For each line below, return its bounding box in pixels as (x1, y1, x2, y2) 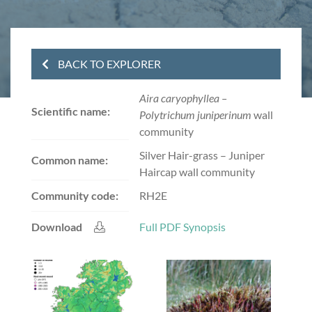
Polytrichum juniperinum (139, 108, 251, 121)
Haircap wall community (139, 165, 255, 178)
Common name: (31, 153, 108, 166)
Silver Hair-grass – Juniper (139, 148, 265, 162)
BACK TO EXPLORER (58, 57, 161, 70)
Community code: (31, 189, 118, 202)
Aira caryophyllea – (139, 91, 227, 104)
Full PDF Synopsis (139, 220, 226, 233)
